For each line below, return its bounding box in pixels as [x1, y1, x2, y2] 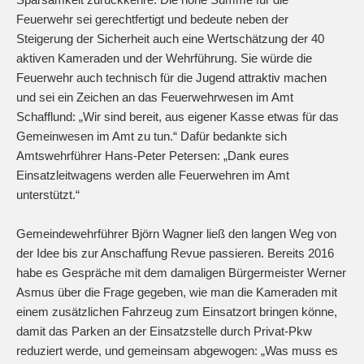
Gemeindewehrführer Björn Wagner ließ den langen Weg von [16, 227, 336, 241]
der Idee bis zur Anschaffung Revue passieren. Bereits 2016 [16, 246, 334, 261]
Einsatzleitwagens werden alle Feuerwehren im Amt [16, 168, 289, 183]
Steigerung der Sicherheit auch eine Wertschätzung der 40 [16, 32, 324, 46]
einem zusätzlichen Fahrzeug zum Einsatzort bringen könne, [16, 305, 337, 319]
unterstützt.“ [16, 188, 80, 202]
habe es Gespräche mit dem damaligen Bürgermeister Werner [16, 266, 346, 280]
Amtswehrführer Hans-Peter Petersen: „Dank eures [16, 149, 289, 163]
